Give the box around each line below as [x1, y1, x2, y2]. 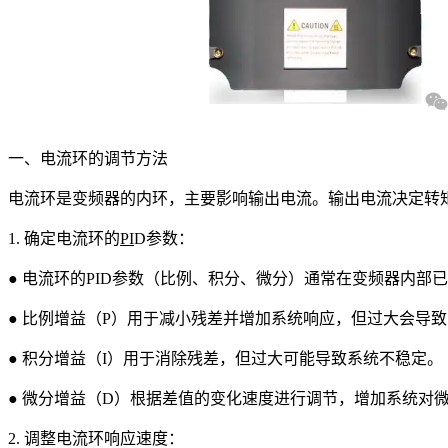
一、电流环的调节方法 [8, 149, 168, 167]
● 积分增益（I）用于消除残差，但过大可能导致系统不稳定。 [8, 349, 443, 367]
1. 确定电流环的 [8, 229, 120, 247]
